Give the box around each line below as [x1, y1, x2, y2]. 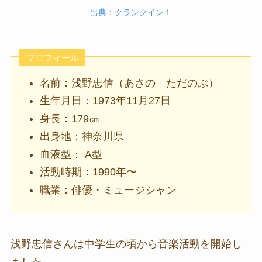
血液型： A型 [40, 148, 103, 160]
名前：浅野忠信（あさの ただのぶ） [40, 77, 219, 89]
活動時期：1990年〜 [40, 166, 137, 178]
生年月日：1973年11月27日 [40, 95, 171, 107]
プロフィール [26, 52, 79, 63]
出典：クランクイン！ [90, 7, 172, 17]
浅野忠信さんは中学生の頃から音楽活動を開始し [10, 238, 242, 250]
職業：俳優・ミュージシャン [40, 184, 177, 196]
